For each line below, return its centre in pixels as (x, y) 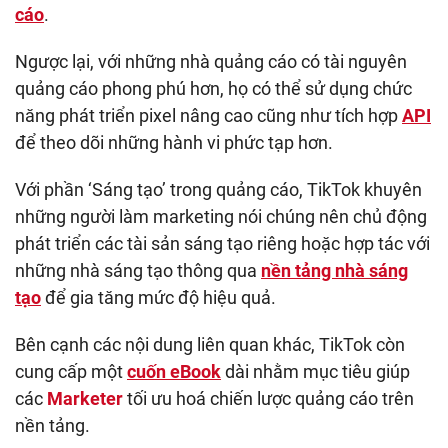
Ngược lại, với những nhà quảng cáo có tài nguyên (211, 62)
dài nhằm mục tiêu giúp (315, 372)
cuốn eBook (174, 372)
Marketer (85, 399)
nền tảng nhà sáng (334, 271)
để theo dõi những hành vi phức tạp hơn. (174, 143)
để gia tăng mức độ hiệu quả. (158, 298)
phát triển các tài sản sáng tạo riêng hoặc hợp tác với (222, 244)
